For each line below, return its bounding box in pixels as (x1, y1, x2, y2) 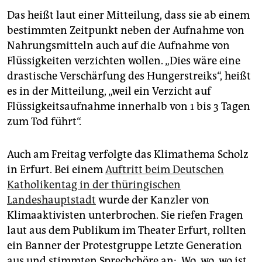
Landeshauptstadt (7, 194, 96, 206)
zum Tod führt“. (7, 115, 81, 128)
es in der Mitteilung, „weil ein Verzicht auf (7, 85, 211, 98)
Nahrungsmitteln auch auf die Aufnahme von (7, 39, 230, 52)
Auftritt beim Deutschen (105, 163, 224, 176)
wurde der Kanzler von (96, 194, 209, 206)
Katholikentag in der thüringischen (7, 178, 181, 191)
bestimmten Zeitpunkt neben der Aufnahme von (7, 24, 244, 37)
